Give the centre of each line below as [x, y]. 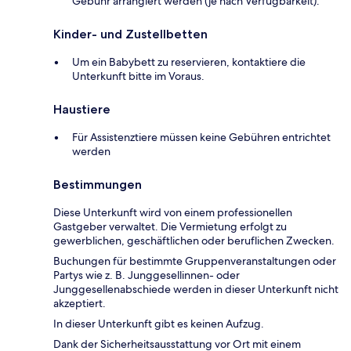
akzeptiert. [80, 304]
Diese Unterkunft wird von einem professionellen [173, 213]
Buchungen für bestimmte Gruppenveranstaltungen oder [195, 261]
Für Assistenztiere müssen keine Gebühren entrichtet [201, 138]
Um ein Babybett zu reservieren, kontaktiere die [189, 62]
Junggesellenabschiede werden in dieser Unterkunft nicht [196, 289]
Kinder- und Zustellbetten [130, 34]
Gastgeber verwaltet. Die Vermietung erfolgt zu [170, 227]
